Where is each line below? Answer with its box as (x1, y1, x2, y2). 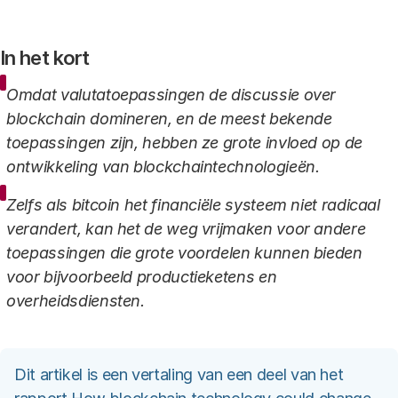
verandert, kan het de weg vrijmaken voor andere (6, 219, 366, 238)
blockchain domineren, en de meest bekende (6, 109, 332, 128)
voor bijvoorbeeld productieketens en (6, 267, 277, 286)
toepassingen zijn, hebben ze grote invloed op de (6, 133, 362, 152)
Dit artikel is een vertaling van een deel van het (14, 365, 344, 384)
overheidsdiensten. (6, 291, 145, 310)
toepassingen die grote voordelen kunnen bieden (6, 243, 362, 262)
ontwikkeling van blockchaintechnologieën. (6, 157, 320, 176)
